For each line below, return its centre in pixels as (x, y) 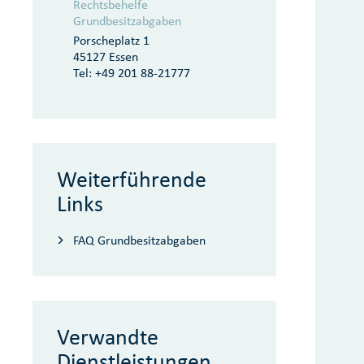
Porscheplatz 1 (111, 40)
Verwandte (108, 337)
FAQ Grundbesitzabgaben (139, 240)
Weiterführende (132, 179)
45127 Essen (106, 56)
